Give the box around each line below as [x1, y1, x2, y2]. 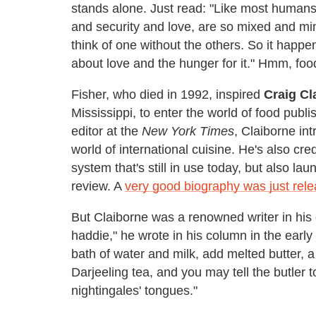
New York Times [142, 123, 234, 138]
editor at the [71, 123, 142, 138]
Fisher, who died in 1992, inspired [71, 87, 264, 102]
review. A [71, 178, 125, 193]
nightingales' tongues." [71, 283, 197, 298]
